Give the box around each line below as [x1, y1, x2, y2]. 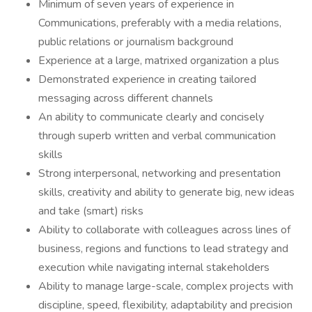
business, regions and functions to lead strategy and [38, 241, 288, 256]
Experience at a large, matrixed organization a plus [38, 53, 279, 68]
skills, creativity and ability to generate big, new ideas [38, 185, 295, 200]
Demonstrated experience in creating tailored [38, 72, 256, 87]
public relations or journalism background [38, 34, 236, 49]
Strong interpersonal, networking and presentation [38, 166, 281, 181]
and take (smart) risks [38, 203, 143, 219]
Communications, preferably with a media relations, [38, 15, 281, 31]
